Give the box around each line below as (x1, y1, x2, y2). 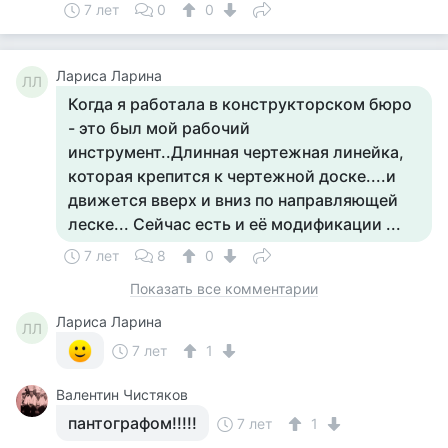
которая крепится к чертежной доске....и (68, 166, 396, 186)
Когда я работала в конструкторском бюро (68, 94, 412, 114)
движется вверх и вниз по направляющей (68, 190, 398, 210)
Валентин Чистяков (56, 386, 188, 403)
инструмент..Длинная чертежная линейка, (68, 142, 404, 162)
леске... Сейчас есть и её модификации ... (68, 214, 401, 234)
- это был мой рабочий (68, 118, 250, 138)
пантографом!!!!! (68, 413, 197, 433)
